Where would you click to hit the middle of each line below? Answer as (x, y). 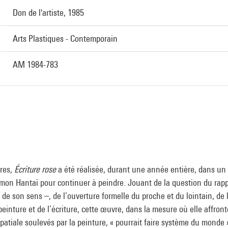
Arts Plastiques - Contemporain (65, 38)
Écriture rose (35, 169)
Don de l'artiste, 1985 (48, 12)
